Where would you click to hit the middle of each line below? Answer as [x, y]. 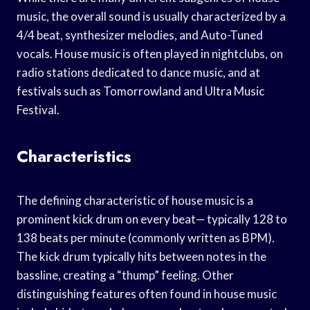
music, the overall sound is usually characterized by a [151, 16]
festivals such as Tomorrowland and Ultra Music [140, 91]
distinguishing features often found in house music [147, 293]
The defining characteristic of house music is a [135, 200]
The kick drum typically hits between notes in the [142, 256]
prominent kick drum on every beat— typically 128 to [152, 219]
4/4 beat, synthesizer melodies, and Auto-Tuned [140, 35]
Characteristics [74, 156]
